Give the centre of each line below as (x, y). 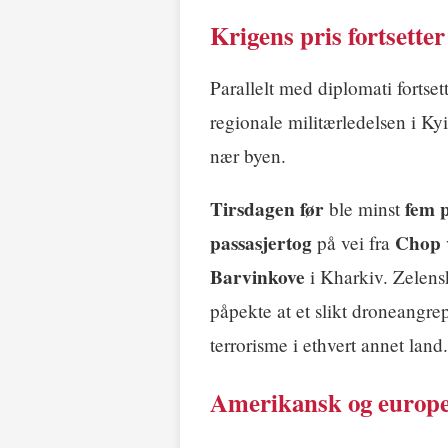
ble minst (364, 208)
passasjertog (261, 242)
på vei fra (353, 242)
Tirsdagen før (267, 208)
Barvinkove (257, 276)
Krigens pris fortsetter (327, 35)
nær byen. (248, 155)
